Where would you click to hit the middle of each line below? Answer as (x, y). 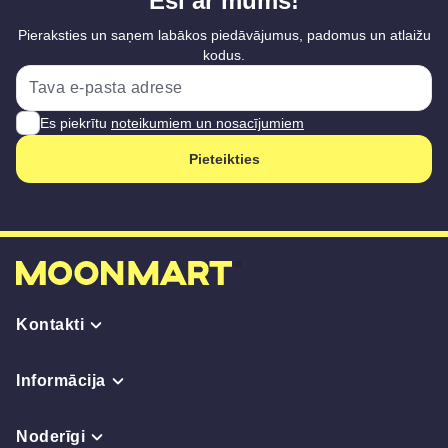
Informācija (61, 380)
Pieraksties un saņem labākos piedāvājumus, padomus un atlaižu (224, 35)
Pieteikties (224, 159)
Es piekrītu (75, 123)
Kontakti (50, 324)
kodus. (224, 55)
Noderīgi (50, 436)
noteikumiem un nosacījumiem (207, 123)
